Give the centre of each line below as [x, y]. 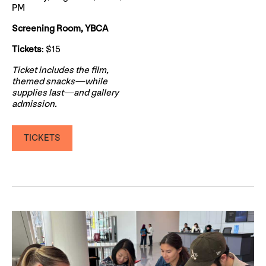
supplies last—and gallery [65, 93]
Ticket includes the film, [60, 71]
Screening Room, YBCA [60, 29]
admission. [34, 104]
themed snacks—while [60, 82]
